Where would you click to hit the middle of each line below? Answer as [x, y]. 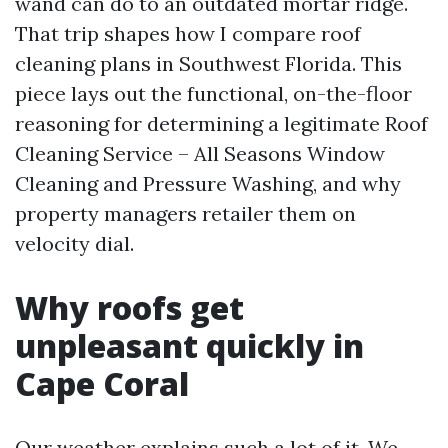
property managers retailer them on [185, 213]
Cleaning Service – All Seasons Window [200, 153]
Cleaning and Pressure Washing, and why [208, 183]
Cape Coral [102, 383]
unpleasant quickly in [189, 345]
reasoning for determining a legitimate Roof [221, 123]
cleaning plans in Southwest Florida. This [208, 63]
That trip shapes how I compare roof [188, 33]
